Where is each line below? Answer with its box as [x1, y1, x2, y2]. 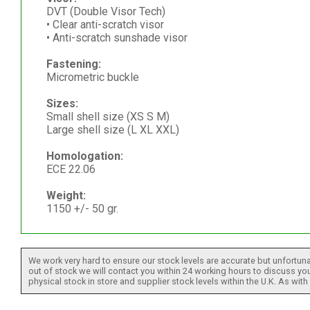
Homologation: [46, 149, 123, 163]
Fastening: [46, 57, 101, 71]
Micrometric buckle [46, 71, 139, 84]
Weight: [46, 189, 86, 203]
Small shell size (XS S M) [46, 110, 170, 124]
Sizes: [46, 97, 78, 111]
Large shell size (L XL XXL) [46, 123, 179, 137]
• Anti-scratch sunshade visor [46, 31, 188, 45]
